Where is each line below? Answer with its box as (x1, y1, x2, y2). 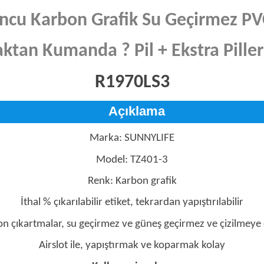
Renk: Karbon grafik (87, 175, 177, 187)
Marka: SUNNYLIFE (90, 133, 174, 144)
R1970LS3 (94, 72, 170, 92)
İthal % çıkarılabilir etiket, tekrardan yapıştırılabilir (21, 197, 243, 209)
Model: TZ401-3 (96, 154, 168, 166)
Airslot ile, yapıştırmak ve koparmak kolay (39, 239, 225, 251)
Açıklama (108, 103, 165, 118)
